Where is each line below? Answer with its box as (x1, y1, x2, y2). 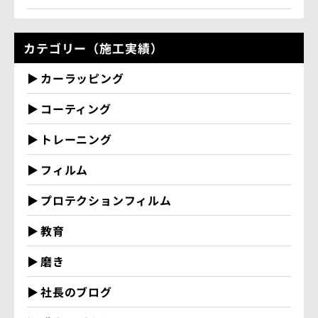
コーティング (40, 100, 111, 118)
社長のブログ (40, 283, 112, 301)
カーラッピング (40, 70, 124, 87)
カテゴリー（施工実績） (23, 39, 163, 57)
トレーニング (40, 131, 112, 148)
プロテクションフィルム (40, 192, 172, 209)
